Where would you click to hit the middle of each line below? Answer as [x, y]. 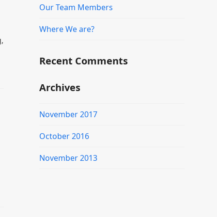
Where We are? [67, 29]
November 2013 [68, 158]
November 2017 [68, 114]
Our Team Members [76, 7]
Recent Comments [83, 61]
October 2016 [64, 136]
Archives [60, 87]
